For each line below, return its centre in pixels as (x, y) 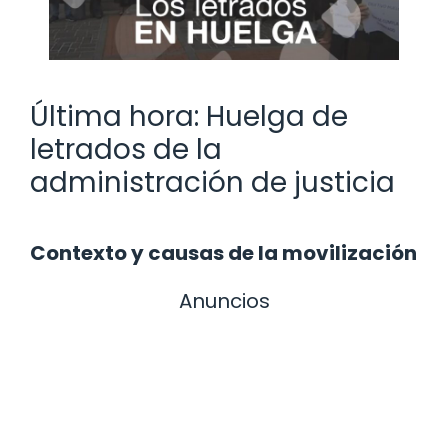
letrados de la (126, 149)
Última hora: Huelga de (189, 116)
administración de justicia (212, 182)
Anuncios (224, 300)
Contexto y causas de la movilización (223, 252)
